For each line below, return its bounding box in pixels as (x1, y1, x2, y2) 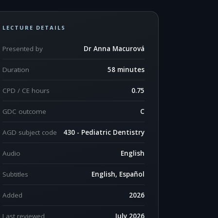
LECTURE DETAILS (2, 24, 66, 31)
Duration (2, 65, 29, 74)
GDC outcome (2, 107, 46, 116)
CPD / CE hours (2, 86, 50, 95)
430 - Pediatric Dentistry (63, 128, 145, 137)
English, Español (91, 170, 145, 179)
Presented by (2, 44, 43, 53)
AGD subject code (2, 128, 57, 137)
